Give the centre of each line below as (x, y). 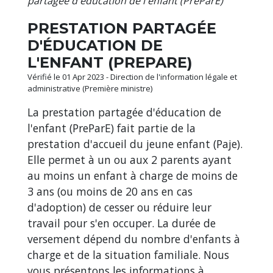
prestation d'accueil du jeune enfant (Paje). (135, 144)
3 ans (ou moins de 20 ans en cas (110, 192)
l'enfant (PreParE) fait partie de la (112, 128)
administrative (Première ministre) (90, 89)
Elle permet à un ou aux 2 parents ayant (129, 160)
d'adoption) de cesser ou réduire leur (119, 207)
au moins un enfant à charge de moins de (133, 176)
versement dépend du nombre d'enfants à (134, 239)
